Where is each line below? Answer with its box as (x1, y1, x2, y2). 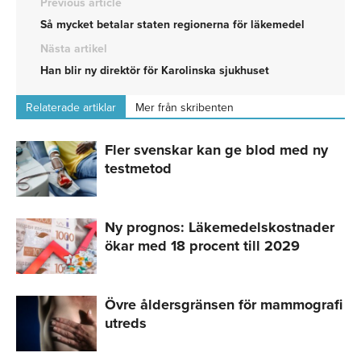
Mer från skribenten (135, 101, 234, 115)
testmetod (105, 160, 172, 178)
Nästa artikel (40, 42, 107, 56)
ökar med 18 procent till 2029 (105, 237, 300, 255)
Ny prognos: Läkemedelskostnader (105, 218, 334, 237)
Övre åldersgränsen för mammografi (105, 296, 342, 314)
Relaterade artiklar (26, 101, 116, 115)
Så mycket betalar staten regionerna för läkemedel (40, 18, 305, 32)
